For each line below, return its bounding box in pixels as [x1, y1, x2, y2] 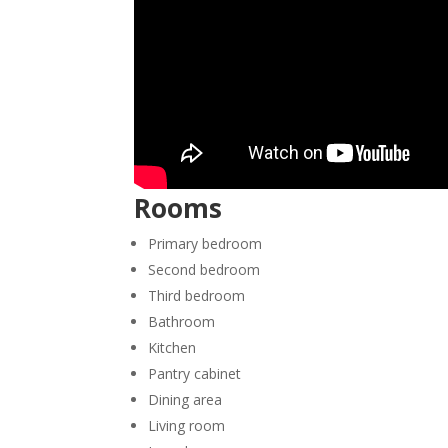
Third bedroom [148, 285, 246, 305]
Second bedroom [148, 259, 261, 279]
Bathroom [148, 311, 216, 331]
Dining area [148, 389, 223, 409]
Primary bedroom [148, 233, 263, 253]
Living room [148, 415, 226, 435]
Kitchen [148, 337, 197, 357]
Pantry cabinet [148, 363, 242, 383]
